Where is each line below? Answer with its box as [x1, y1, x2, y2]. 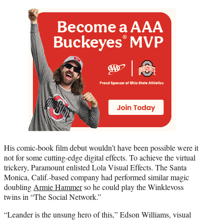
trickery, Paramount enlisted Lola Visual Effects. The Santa [4, 162, 187, 173]
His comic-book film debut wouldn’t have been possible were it [4, 142, 198, 153]
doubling [4, 182, 33, 192]
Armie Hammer [33, 182, 82, 192]
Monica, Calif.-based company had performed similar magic [4, 172, 189, 183]
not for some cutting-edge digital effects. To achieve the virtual [4, 152, 195, 163]
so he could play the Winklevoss [82, 182, 184, 192]
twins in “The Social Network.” [4, 192, 101, 202]
